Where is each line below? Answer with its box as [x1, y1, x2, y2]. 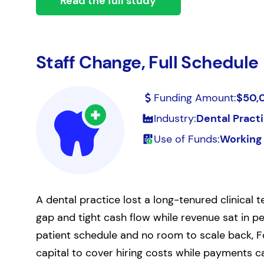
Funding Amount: [153, 91, 236, 105]
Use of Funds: [153, 132, 220, 146]
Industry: [153, 111, 196, 126]
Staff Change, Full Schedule [35, 51, 259, 74]
